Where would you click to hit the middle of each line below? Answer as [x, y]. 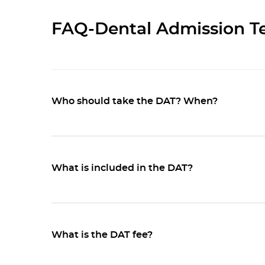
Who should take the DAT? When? [135, 101]
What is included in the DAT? [122, 168]
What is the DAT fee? [102, 235]
